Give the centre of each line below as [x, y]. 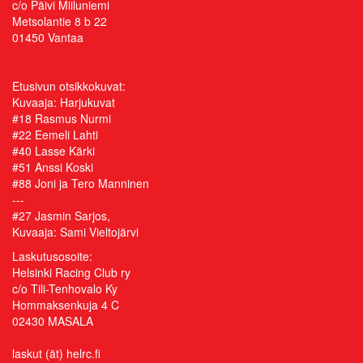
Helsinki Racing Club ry [73, 273]
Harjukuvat [88, 102]
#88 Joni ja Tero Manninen [81, 184]
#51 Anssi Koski [53, 167]
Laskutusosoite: [52, 256]
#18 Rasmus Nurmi [62, 119]
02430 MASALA [53, 321]
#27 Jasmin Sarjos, [61, 216]
